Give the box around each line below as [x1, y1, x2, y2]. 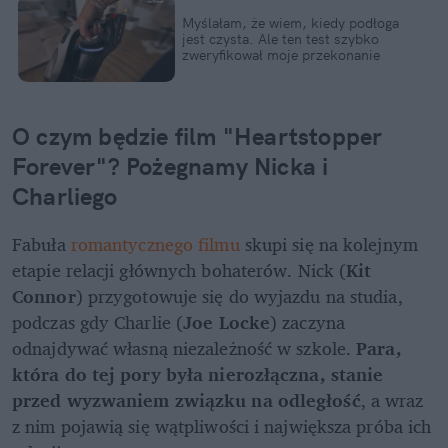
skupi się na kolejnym [239, 228, 418, 259]
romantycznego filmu [70, 228, 240, 259]
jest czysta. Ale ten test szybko [181, 29, 379, 48]
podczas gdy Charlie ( [12, 306, 184, 337]
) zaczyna [270, 306, 345, 337]
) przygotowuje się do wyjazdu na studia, [75, 280, 403, 311]
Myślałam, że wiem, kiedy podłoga [181, 13, 399, 32]
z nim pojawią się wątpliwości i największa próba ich [12, 410, 432, 441]
